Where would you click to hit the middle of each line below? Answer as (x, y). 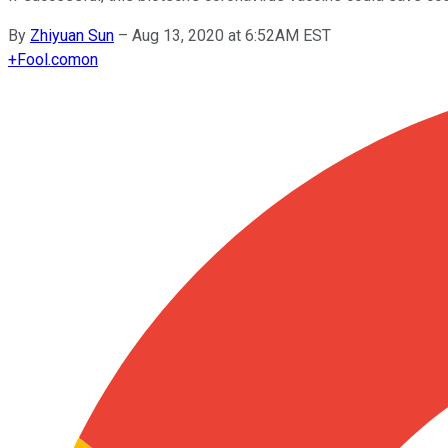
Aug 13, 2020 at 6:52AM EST (231, 35)
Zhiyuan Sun (72, 35)
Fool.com (49, 59)
